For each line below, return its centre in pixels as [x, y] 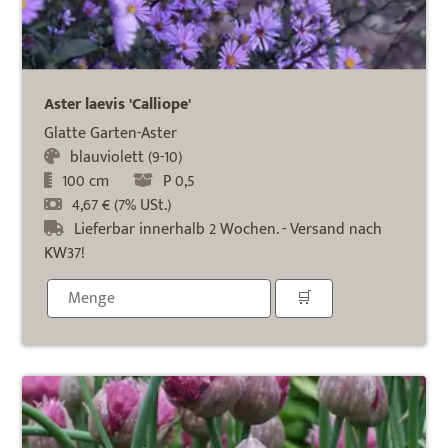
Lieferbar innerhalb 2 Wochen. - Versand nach [228, 229]
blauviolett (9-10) [126, 157]
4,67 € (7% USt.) [122, 205]
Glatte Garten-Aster [111, 133]
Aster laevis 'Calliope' [118, 104]
